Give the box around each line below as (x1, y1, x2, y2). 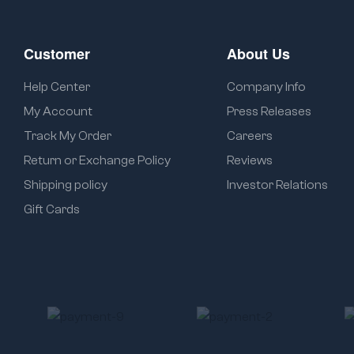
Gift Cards (24, 202, 80, 217)
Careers (226, 129, 273, 143)
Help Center (24, 80, 90, 94)
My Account (24, 104, 92, 119)
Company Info (226, 80, 306, 94)
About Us (226, 43, 290, 64)
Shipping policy (24, 178, 107, 192)
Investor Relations (226, 178, 328, 192)
